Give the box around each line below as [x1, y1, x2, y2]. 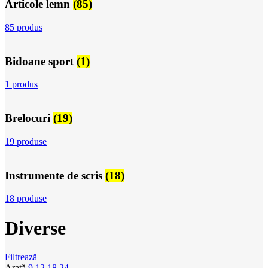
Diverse [5, 217, 66, 239]
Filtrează [5, 252, 37, 263]
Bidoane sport [5, 54, 77, 68]
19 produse [5, 136, 47, 147]
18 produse [5, 193, 47, 204]
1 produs [5, 79, 38, 90]
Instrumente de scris [5, 169, 105, 182]
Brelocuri [5, 112, 53, 125]
